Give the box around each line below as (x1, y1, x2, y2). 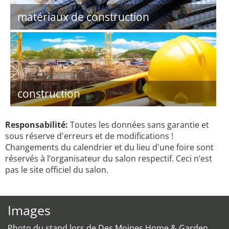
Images (8, 201, 51, 219)
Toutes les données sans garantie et (68, 119, 209, 130)
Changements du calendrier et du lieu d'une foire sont (5, 142, 214, 153)
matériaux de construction (17, 10, 149, 24)
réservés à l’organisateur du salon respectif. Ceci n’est (5, 153, 212, 164)
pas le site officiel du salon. (5, 164, 108, 175)
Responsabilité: (5, 119, 68, 130)
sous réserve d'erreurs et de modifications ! (5, 130, 173, 142)
